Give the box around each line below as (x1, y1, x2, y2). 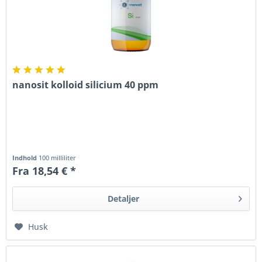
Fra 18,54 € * (12, 164, 77, 178)
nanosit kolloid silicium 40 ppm (12, 78, 159, 92)
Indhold (12, 153, 39, 163)
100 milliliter (39, 153, 77, 163)
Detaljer (108, 193, 140, 205)
